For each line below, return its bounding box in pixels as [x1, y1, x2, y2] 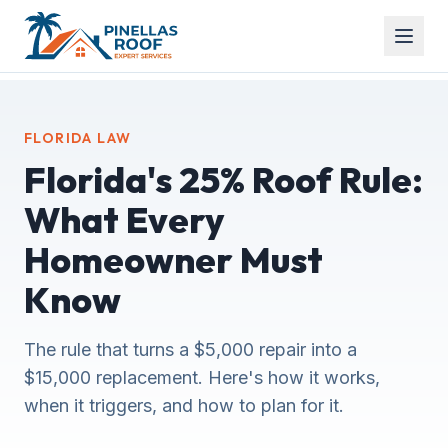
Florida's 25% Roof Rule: [24, 157, 423, 202]
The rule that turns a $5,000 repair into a [24, 339, 357, 360]
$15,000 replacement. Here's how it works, [24, 367, 380, 388]
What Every [24, 197, 224, 242]
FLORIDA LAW [24, 129, 132, 147]
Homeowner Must [24, 237, 323, 282]
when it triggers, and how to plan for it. [24, 395, 344, 416]
